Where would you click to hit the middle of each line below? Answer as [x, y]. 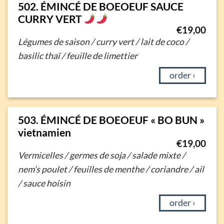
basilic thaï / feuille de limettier [77, 56]
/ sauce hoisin [44, 183]
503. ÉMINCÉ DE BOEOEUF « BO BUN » [111, 119]
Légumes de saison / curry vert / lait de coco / [103, 42]
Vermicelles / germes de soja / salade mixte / [101, 155]
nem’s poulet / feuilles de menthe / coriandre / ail [111, 169]
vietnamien [44, 132]
